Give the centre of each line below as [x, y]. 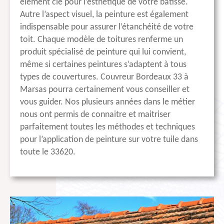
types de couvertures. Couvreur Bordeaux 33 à [104, 77]
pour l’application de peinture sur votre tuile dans [109, 140]
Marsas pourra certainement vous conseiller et [105, 90]
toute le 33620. [48, 152]
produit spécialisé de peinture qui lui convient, [103, 52]
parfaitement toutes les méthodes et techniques [107, 127]
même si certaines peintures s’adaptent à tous [103, 65]
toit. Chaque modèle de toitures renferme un [101, 40]
